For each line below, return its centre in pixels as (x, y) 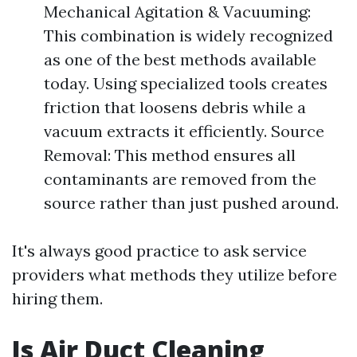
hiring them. (57, 298)
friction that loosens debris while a (175, 107)
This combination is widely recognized (188, 35)
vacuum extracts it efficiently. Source (184, 131)
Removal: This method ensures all (170, 155)
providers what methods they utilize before (175, 275)
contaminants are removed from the (180, 179)
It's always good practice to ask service (159, 251)
